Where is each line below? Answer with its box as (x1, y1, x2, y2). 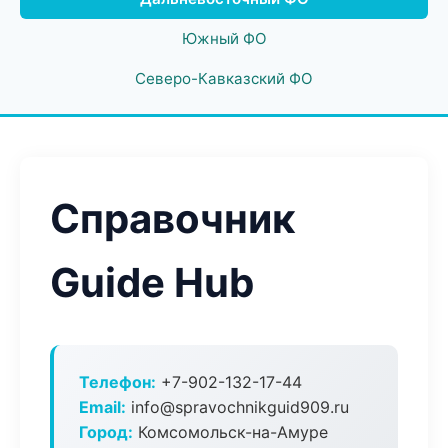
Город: (79, 422, 133, 442)
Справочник (50, 194, 295, 243)
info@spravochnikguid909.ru (126, 397, 349, 417)
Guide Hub (50, 258, 254, 307)
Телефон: (79, 372, 156, 392)
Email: (79, 397, 126, 417)
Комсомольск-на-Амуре (133, 422, 328, 442)
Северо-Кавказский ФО (135, 69, 313, 88)
